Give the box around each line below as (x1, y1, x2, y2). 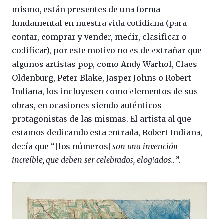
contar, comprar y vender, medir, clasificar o (12, 32, 187, 42)
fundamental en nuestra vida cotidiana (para (12, 18, 187, 28)
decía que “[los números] (12, 141, 110, 152)
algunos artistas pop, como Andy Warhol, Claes (12, 59, 197, 69)
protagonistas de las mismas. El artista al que (12, 114, 191, 124)
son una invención (110, 141, 178, 152)
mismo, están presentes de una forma (12, 4, 160, 15)
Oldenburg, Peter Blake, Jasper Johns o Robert (12, 73, 191, 83)
